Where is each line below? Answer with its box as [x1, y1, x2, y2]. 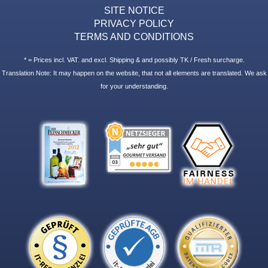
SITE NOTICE [103, 4, 165, 16]
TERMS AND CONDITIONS [74, 31, 194, 42]
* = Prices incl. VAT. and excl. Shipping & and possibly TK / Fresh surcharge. [23, 56, 245, 63]
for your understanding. [100, 82, 168, 90]
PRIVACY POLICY [94, 17, 174, 29]
